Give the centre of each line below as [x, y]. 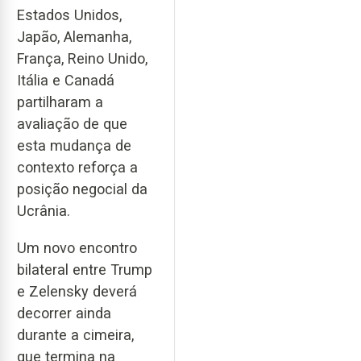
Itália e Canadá [66, 80]
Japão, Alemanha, [74, 36]
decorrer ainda [64, 313]
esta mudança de [74, 145]
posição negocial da [82, 189]
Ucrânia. [44, 210]
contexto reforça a [77, 167]
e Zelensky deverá [77, 292]
